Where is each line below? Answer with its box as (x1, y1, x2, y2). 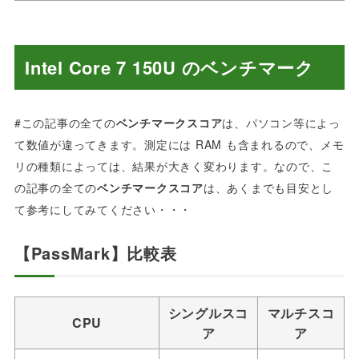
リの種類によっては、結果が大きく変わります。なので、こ (14, 157, 334, 174)
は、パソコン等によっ (222, 114, 341, 131)
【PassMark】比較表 (14, 240, 177, 264)
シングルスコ (167, 303, 249, 322)
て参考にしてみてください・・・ (14, 200, 192, 217)
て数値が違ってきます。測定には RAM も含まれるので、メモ (14, 135, 345, 152)
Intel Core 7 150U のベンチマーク (25, 54, 314, 81)
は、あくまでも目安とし (203, 179, 334, 196)
